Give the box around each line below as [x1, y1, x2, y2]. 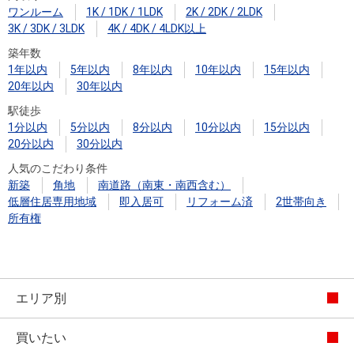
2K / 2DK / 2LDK [186, 5, 262, 18]
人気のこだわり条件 [8, 161, 107, 175]
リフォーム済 [186, 194, 253, 208]
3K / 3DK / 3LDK [8, 21, 85, 35]
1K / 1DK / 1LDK [86, 5, 163, 18]
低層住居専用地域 [8, 194, 96, 208]
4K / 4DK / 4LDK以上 [107, 21, 206, 35]
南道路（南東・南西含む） [98, 178, 231, 191]
